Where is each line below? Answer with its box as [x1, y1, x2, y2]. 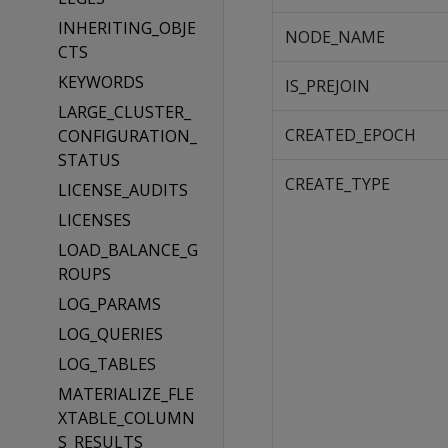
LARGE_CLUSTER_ [57, 101, 191, 123]
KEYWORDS [57, 71, 144, 93]
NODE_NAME [285, 26, 385, 48]
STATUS [57, 149, 120, 171]
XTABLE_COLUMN [57, 407, 195, 429]
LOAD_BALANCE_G [57, 239, 198, 261]
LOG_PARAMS [57, 293, 161, 315]
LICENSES [57, 209, 131, 231]
